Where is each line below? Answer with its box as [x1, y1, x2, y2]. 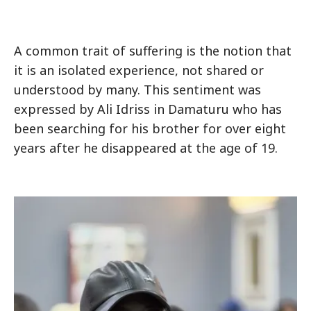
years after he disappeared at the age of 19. [14, 140, 278, 157]
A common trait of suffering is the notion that [14, 42, 292, 60]
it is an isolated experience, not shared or [14, 62, 264, 79]
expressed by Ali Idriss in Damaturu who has [14, 101, 282, 118]
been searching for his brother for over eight [14, 120, 286, 137]
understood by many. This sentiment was [14, 81, 261, 99]
